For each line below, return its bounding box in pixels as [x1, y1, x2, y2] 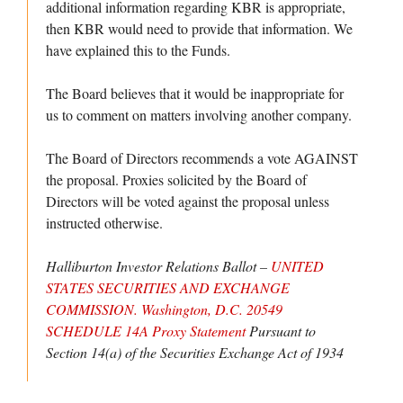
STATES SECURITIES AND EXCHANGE [46, 278, 290, 298]
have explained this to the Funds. [46, 40, 230, 60]
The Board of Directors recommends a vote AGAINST [46, 148, 358, 168]
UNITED [271, 256, 324, 276]
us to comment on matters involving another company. [46, 105, 352, 125]
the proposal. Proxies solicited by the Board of [46, 170, 307, 190]
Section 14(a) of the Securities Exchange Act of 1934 [46, 343, 344, 363]
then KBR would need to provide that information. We [46, 19, 353, 39]
